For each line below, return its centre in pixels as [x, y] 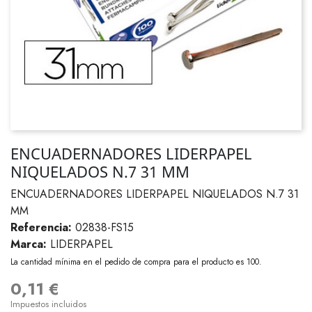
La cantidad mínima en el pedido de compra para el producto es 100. [136, 262]
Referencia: [41, 227]
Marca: [29, 244]
